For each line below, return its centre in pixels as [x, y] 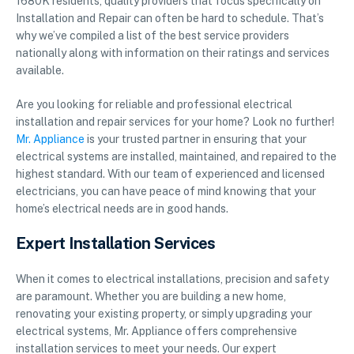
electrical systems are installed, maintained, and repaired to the [176, 157]
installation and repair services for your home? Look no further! [175, 122]
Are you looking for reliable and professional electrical [154, 105]
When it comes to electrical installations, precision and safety [172, 279]
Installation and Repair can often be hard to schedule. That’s [170, 19]
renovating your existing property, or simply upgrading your [164, 314]
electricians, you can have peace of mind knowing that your [166, 192]
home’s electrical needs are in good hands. [122, 209]
